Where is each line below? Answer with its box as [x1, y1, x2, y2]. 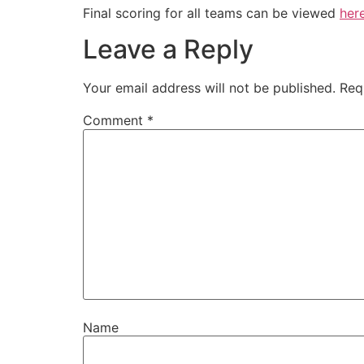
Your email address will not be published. [83, 80, 336, 97]
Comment [83, 112, 147, 129]
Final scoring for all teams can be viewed [83, 4, 340, 21]
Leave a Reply [83, 33, 253, 66]
